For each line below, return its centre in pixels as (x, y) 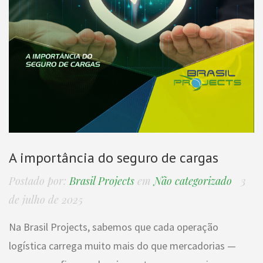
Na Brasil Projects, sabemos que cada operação (114, 227)
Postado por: (38, 181)
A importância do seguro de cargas (114, 158)
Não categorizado (193, 181)
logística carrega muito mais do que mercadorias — (122, 246)
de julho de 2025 (46, 200)
